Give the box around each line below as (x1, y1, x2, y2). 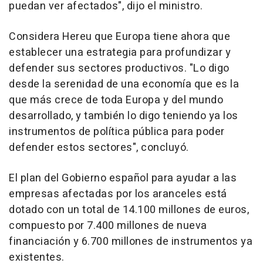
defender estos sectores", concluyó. (9, 139, 189, 156)
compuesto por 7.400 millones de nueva (9, 217, 207, 234)
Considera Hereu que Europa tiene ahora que (9, 28, 230, 45)
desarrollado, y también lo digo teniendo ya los (9, 107, 238, 124)
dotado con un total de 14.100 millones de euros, (9, 201, 249, 218)
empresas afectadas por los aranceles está (9, 186, 227, 202)
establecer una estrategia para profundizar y (9, 44, 231, 60)
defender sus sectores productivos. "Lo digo (9, 60, 230, 76)
